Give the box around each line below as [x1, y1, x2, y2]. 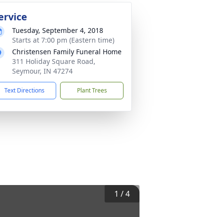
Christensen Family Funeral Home [12, 47, 122, 56]
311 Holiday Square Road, [12, 57, 95, 66]
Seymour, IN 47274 [12, 66, 73, 76]
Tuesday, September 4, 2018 [12, 26, 103, 35]
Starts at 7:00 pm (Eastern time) [12, 35, 114, 45]
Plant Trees [77, 86, 107, 94]
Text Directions [4, 86, 45, 94]
